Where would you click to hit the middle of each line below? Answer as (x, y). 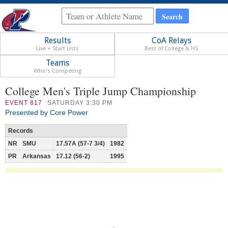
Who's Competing (57, 71)
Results (57, 41)
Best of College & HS (172, 49)
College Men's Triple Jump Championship (101, 91)
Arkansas (37, 156)
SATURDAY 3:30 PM (80, 103)
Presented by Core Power (47, 113)
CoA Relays (171, 41)
